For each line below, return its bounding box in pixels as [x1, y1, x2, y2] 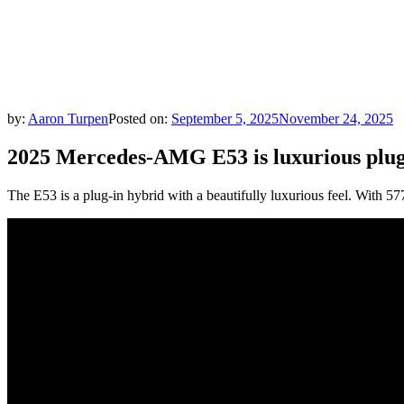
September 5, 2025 [171, 111, 279, 126]
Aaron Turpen [28, 111, 108, 126]
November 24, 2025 [279, 111, 393, 126]
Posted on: [108, 111, 171, 126]
